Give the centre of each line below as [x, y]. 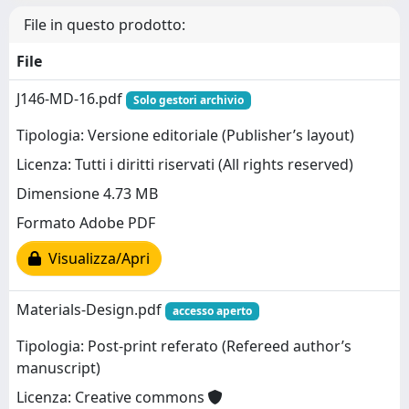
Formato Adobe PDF [86, 223]
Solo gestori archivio [188, 100]
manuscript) [58, 368]
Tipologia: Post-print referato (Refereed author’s [184, 346]
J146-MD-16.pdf [71, 99]
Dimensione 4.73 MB [87, 194]
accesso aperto [212, 311]
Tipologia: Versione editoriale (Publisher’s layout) [185, 136]
